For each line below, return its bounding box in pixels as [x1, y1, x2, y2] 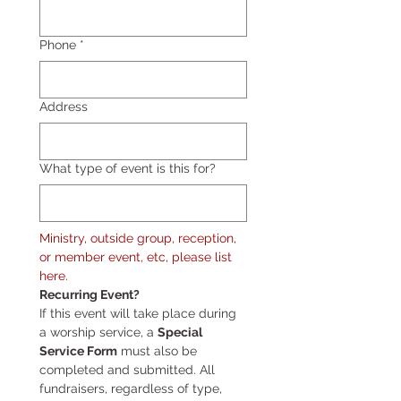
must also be [117, 344, 197, 358]
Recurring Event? [39, 287, 140, 302]
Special [158, 325, 202, 339]
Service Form [39, 344, 117, 358]
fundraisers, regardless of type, [39, 381, 222, 396]
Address [39, 99, 88, 114]
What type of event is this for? [39, 161, 216, 175]
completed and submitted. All [39, 363, 215, 377]
